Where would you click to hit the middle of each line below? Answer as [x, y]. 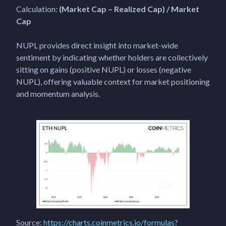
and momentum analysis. [58, 93]
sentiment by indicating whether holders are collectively [112, 57]
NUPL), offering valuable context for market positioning [113, 81]
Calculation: [38, 9]
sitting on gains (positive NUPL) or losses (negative [104, 69]
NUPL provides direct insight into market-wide [97, 45]
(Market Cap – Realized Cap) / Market [129, 9]
